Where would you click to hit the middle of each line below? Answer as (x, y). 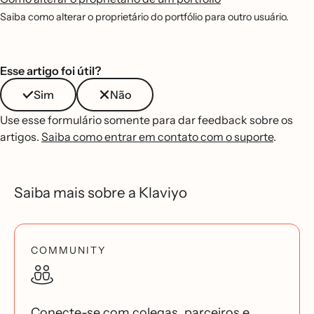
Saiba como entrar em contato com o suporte (157, 136)
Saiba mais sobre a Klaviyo (101, 192)
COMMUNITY (68, 250)
